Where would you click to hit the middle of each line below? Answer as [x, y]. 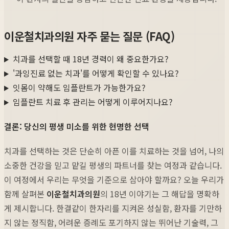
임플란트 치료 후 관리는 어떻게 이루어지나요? [93, 102]
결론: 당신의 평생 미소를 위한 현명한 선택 [77, 127]
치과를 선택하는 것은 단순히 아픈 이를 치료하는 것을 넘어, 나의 [114, 151]
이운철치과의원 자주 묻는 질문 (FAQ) [89, 36]
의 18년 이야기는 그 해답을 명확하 [160, 194]
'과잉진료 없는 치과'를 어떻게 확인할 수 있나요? [96, 73]
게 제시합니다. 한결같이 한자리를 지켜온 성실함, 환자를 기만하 [113, 208]
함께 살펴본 [25, 194]
